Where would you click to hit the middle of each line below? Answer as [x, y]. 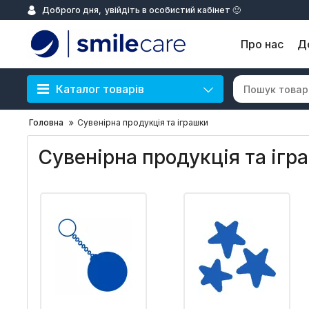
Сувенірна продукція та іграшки [143, 122]
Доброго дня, [72, 10]
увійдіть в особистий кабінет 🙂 [173, 10]
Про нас [262, 44]
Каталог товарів [100, 89]
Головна [46, 122]
